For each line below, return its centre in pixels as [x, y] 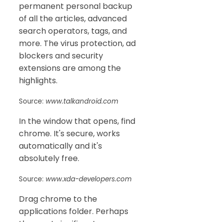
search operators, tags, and [73, 31]
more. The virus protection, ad [77, 44]
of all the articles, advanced [73, 19]
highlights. [38, 81]
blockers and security [61, 56]
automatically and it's [60, 146]
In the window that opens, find [77, 121]
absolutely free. [49, 159]
